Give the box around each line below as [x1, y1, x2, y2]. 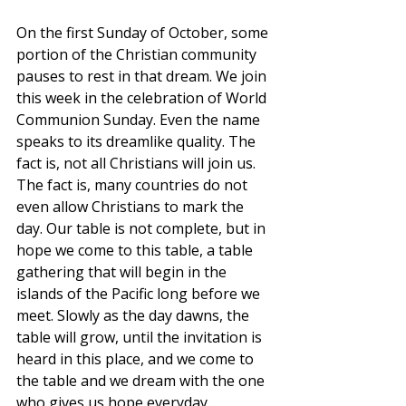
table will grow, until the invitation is [16, 327, 266, 348]
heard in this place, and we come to [16, 349, 257, 370]
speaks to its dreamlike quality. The [16, 131, 259, 152]
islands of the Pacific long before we [16, 284, 264, 304]
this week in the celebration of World [16, 88, 270, 109]
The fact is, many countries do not [16, 175, 251, 196]
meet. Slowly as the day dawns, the [16, 305, 253, 326]
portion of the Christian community [16, 44, 260, 65]
